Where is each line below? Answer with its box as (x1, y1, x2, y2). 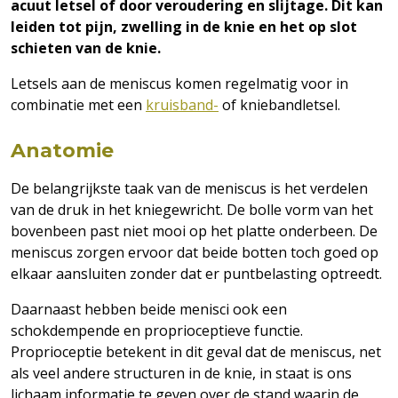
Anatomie (11, 139, 114, 163)
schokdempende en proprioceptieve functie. (11, 321, 303, 340)
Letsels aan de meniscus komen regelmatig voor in (11, 74, 348, 93)
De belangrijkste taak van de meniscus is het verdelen (11, 179, 368, 198)
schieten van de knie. (11, 38, 161, 58)
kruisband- (146, 95, 219, 115)
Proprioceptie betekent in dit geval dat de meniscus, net (11, 342, 381, 362)
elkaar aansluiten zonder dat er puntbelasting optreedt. (11, 264, 382, 283)
